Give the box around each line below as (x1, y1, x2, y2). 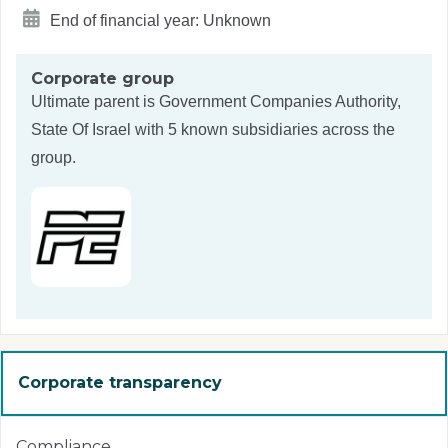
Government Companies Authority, (159, 93, 401, 110)
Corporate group (31, 69, 174, 88)
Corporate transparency (18, 373, 222, 392)
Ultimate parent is (31, 93, 159, 110)
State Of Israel (31, 121, 131, 138)
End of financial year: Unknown (46, 12, 271, 30)
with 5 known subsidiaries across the (131, 121, 395, 138)
